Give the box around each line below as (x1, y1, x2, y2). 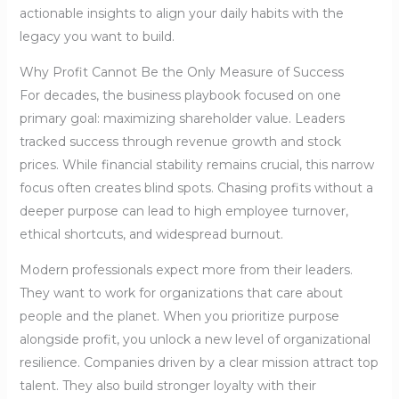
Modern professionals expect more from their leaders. (19, 262, 353, 279)
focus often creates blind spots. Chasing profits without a (19, 180, 373, 197)
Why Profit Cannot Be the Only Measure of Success (19, 64, 344, 81)
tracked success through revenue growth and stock (19, 134, 341, 151)
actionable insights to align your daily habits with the (19, 5, 344, 22)
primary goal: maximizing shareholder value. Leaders (19, 110, 345, 127)
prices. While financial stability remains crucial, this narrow (19, 157, 374, 174)
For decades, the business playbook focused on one (19, 87, 341, 104)
